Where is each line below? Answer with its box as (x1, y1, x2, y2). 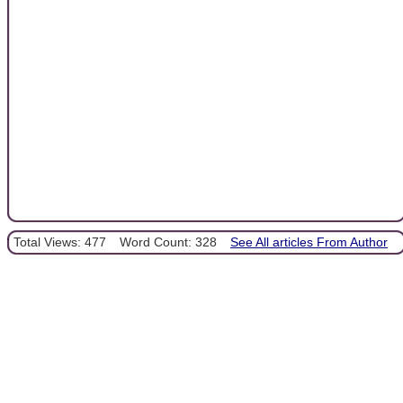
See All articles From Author (230, 235, 388, 250)
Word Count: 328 (120, 235, 217, 250)
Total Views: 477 (13, 235, 106, 250)
